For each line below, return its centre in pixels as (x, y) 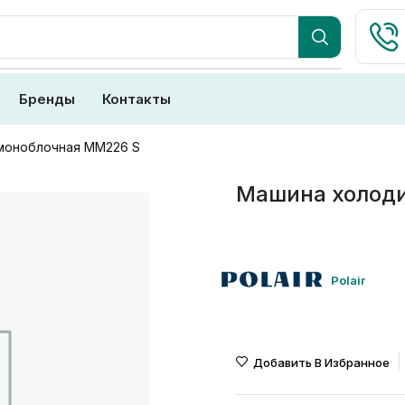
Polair (348, 280)
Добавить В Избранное (321, 363)
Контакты (137, 99)
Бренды (47, 99)
